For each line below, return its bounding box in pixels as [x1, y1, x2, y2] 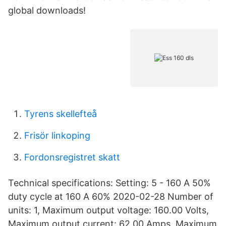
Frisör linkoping [24, 130, 90, 141]
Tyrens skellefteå [24, 108, 97, 119]
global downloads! [8, 5, 86, 16]
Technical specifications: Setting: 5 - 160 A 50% [8, 178, 211, 188]
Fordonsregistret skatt [24, 152, 120, 162]
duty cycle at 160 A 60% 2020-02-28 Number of [8, 191, 213, 202]
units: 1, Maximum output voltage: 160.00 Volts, [8, 205, 209, 215]
